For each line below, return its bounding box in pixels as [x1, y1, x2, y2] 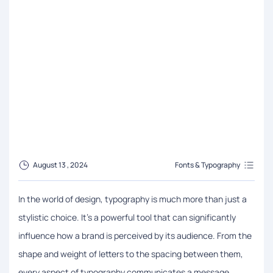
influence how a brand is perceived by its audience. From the [18, 229, 252, 241]
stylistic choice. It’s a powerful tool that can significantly [18, 211, 236, 223]
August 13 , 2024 [33, 159, 88, 170]
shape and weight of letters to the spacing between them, [18, 247, 243, 260]
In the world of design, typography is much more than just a [18, 193, 247, 205]
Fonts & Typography [175, 159, 240, 170]
